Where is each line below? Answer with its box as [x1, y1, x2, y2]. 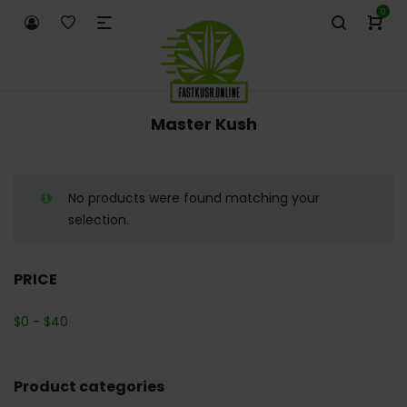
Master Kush [150, 113, 257, 135]
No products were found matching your [68, 189, 320, 207]
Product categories [14, 376, 164, 397]
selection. [68, 211, 129, 229]
